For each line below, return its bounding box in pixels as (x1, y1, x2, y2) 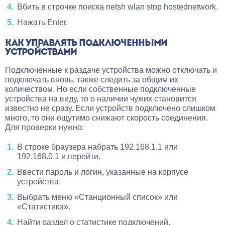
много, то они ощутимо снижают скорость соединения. (5, 113, 208, 122)
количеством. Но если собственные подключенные (5, 84, 196, 93)
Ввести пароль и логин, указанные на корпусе (17, 167, 188, 176)
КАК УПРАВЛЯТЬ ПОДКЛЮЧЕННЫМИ (5, 38, 167, 48)
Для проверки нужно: (5, 123, 84, 132)
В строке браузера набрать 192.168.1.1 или (17, 142, 178, 151)
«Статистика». (17, 202, 70, 211)
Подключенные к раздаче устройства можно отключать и (5, 65, 217, 74)
